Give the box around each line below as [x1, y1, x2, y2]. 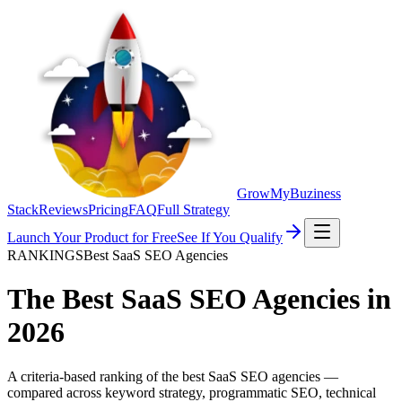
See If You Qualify [177, 230, 283, 245]
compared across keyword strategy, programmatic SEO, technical [7, 384, 376, 400]
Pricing [88, 202, 128, 217]
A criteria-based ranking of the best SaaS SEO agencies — [7, 368, 338, 384]
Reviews [39, 202, 88, 217]
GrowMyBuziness [237, 186, 341, 201]
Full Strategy [157, 202, 230, 217]
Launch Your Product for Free [7, 230, 177, 245]
